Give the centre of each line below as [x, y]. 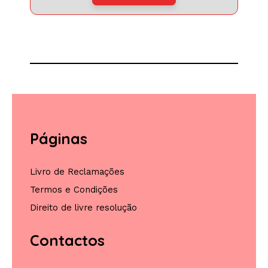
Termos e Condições [74, 190]
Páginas [59, 138]
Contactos [67, 240]
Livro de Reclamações [77, 172]
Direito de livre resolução [83, 208]
